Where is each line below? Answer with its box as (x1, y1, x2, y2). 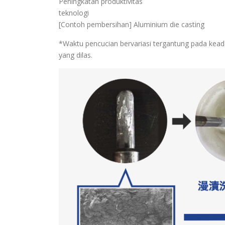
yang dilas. (59, 50, 92, 60)
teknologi (59, 8, 89, 18)
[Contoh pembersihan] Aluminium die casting (59, 20, 204, 30)
